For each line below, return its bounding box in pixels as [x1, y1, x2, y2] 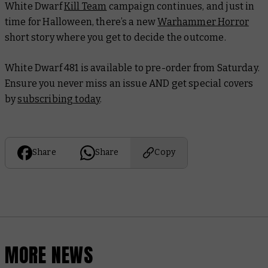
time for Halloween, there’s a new [5, 16, 158, 28]
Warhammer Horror [157, 16, 249, 28]
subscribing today [17, 93, 100, 105]
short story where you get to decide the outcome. [5, 31, 226, 43]
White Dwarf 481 [5, 62, 79, 74]
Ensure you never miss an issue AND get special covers [5, 77, 254, 89]
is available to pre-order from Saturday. [78, 62, 260, 74]
